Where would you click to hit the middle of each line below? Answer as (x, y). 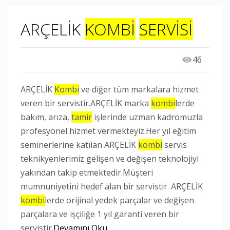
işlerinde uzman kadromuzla (147, 117)
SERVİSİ (166, 29)
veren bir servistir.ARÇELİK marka (86, 103)
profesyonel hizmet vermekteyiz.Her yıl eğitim (108, 131)
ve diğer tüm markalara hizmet (139, 89)
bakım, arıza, (46, 117)
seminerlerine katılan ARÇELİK (79, 145)
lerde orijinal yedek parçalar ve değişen (119, 200)
